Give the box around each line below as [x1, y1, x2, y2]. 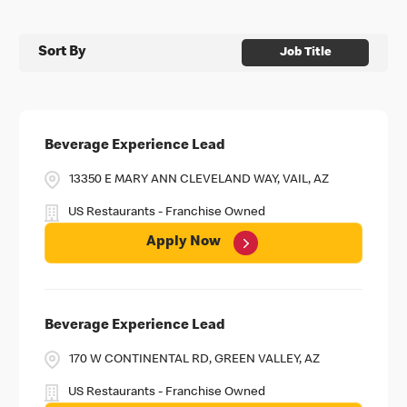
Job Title [279, 46, 332, 59]
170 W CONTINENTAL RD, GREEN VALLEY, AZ [69, 352, 320, 366]
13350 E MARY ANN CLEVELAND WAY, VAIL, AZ [69, 174, 329, 186]
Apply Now [146, 235, 222, 251]
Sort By [38, 45, 86, 60]
